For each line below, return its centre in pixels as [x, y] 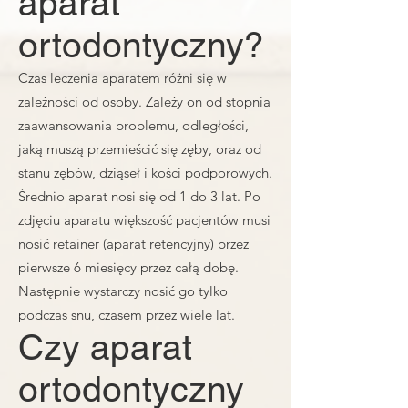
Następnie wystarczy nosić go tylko [123, 291]
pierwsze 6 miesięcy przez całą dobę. [128, 267]
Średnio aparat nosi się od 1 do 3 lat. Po [139, 196]
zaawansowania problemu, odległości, [133, 125]
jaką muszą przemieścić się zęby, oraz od [140, 149]
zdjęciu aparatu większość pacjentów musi [144, 220]
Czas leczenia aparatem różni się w [122, 78]
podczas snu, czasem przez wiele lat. [127, 315]
